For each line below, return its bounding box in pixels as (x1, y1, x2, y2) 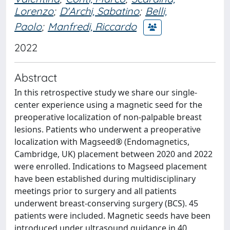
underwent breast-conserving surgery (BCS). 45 (14, 198, 198, 209)
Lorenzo (14, 5, 53, 17)
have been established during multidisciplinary (14, 173, 196, 184)
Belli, (145, 5, 167, 17)
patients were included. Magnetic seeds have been (14, 210, 210, 221)
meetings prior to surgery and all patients (14, 185, 177, 197)
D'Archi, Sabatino (60, 5, 139, 17)
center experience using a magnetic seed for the (14, 99, 202, 110)
